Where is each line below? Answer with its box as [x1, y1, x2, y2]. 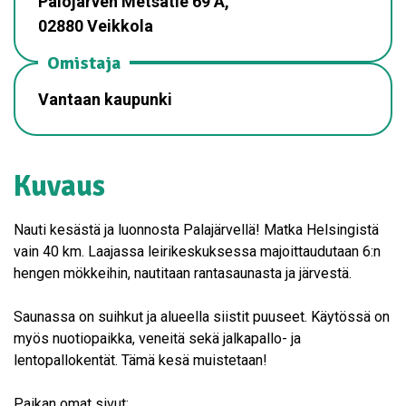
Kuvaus [14, 168, 105, 204]
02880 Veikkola [38, 15, 153, 35]
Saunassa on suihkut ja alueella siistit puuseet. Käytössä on [14, 307, 390, 325]
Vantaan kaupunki [38, 89, 172, 109]
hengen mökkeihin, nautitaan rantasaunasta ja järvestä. [14, 264, 352, 282]
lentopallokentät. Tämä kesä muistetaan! [14, 351, 267, 369]
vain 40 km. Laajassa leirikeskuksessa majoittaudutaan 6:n [14, 242, 381, 260]
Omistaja [47, 51, 121, 74]
